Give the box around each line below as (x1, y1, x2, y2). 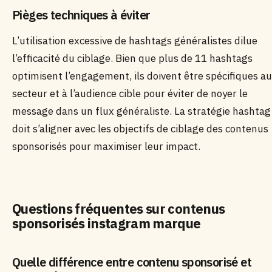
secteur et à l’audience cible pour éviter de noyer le (12, 87, 248, 100)
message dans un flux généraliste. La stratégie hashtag (12, 104, 271, 118)
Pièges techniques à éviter (12, 7, 151, 23)
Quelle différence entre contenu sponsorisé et (12, 254, 251, 270)
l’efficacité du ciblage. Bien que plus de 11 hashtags (12, 52, 253, 65)
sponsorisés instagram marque (12, 214, 201, 232)
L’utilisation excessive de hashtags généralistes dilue (12, 34, 257, 47)
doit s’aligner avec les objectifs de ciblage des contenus (12, 122, 268, 135)
